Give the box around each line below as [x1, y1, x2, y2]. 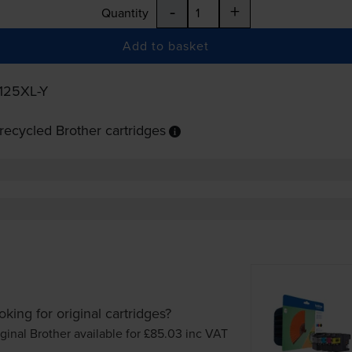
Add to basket [123, 37, 210, 55]
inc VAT [185, 324, 229, 342]
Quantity [101, 4, 148, 22]
